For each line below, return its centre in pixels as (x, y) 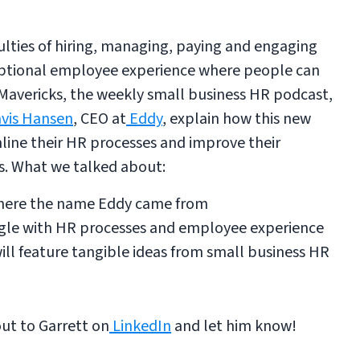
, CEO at (100, 119)
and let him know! (234, 326)
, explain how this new (237, 119)
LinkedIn (140, 326)
